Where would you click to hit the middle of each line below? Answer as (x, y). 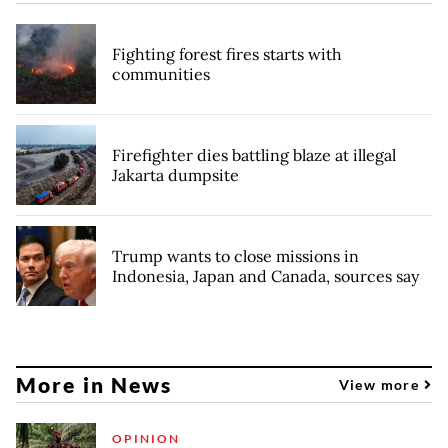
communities (161, 73)
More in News (94, 385)
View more (381, 385)
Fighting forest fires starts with (227, 53)
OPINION (146, 438)
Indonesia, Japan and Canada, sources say (265, 275)
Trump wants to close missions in (235, 255)
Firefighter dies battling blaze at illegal (254, 154)
